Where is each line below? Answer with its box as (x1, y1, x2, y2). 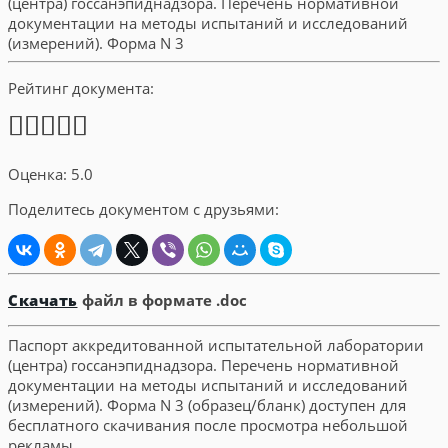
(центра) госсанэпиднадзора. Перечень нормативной (8, 354, 399, 375)
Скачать (8, 290, 78, 310)
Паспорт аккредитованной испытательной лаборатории (8, 334, 424, 355)
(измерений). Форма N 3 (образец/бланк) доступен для (8, 394, 406, 415)
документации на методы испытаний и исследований (8, 374, 408, 395)
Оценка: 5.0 (8, 163, 93, 184)
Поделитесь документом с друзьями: (8, 198, 279, 219)
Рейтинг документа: (8, 77, 154, 98)
